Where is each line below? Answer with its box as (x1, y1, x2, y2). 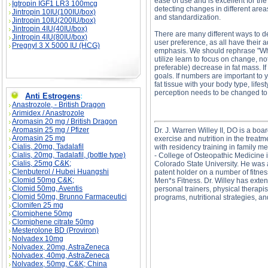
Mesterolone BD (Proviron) (12, 226, 99, 234)
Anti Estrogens (25, 92, 80, 100)
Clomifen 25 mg (12, 201, 63, 209)
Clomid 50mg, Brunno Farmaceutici (12, 193, 127, 201)
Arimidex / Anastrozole (12, 109, 84, 117)
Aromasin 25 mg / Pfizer (12, 126, 89, 134)
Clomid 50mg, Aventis (12, 184, 83, 193)
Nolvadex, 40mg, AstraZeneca (12, 251, 109, 260)
